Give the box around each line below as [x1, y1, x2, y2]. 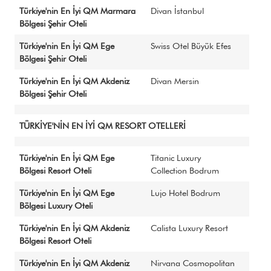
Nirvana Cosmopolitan [151, 258, 235, 268]
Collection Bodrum [151, 165, 219, 175]
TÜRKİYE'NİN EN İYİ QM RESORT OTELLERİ [19, 120, 186, 131]
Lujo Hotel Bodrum [151, 188, 220, 198]
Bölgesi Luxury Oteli [19, 200, 93, 211]
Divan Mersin [151, 76, 199, 86]
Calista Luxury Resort [151, 223, 228, 233]
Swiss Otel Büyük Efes [151, 41, 231, 51]
